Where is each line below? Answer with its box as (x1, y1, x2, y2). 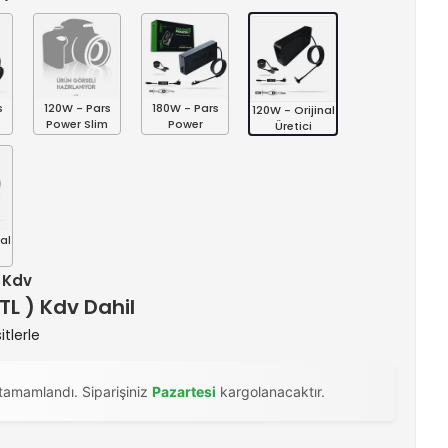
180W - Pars (151, 100, 219, 116)
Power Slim (46, 116, 108, 132)
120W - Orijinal (251, 102, 335, 118)
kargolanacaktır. (216, 382, 325, 400)
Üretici (274, 118, 312, 134)
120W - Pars (43, 100, 111, 116)
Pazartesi (152, 382, 216, 400)
